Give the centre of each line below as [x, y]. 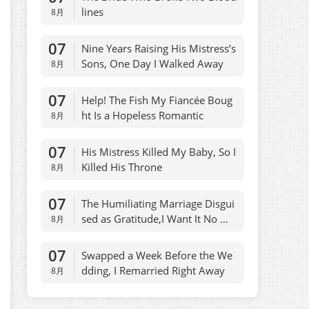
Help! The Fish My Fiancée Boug [157, 100]
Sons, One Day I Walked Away [153, 63]
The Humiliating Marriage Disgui [158, 203]
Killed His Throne [122, 167]
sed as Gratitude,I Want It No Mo [159, 219]
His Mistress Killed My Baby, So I [159, 152]
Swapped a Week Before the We [157, 255]
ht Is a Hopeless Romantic [143, 115]
